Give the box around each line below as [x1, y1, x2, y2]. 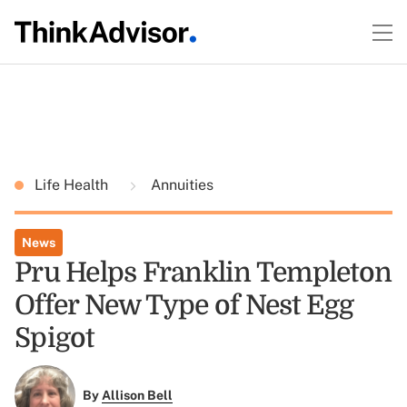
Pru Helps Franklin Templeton [15, 257, 392, 288]
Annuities [147, 176, 213, 194]
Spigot [15, 323, 94, 353]
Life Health [35, 176, 112, 194]
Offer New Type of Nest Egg [15, 290, 354, 321]
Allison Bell [101, 388, 173, 403]
